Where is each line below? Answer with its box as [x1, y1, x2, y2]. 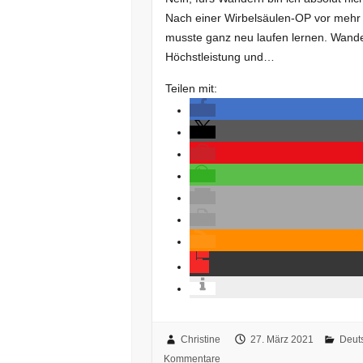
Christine [180, 334, 220, 346]
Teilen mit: [165, 81, 218, 95]
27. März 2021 [250, 334, 314, 346]
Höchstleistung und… [165, 49, 275, 63]
